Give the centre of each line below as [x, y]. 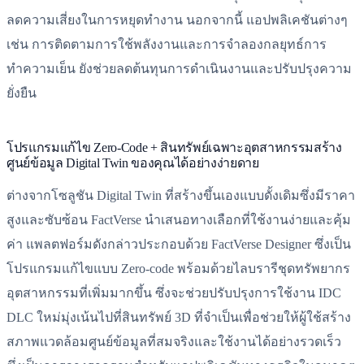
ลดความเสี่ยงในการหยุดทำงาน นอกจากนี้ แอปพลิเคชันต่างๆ [177, 19]
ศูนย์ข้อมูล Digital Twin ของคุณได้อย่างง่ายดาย [133, 163]
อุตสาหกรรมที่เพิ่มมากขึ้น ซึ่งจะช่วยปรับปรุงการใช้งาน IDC [174, 293]
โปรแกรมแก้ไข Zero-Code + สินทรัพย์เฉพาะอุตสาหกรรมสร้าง [174, 148]
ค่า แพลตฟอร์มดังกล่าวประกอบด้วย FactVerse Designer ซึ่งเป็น [179, 245]
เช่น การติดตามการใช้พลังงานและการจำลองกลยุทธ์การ [167, 44]
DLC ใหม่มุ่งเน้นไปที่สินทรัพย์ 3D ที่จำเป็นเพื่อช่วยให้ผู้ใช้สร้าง [179, 318]
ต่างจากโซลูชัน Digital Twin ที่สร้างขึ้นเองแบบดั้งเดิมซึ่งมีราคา [181, 196]
